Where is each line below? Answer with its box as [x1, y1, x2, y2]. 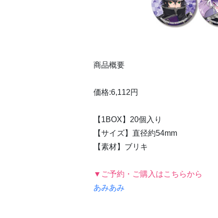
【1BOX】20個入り [93, 115, 162, 124]
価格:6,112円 [93, 88, 138, 96]
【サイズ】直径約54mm [93, 128, 177, 137]
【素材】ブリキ [93, 142, 148, 151]
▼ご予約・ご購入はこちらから [93, 169, 202, 178]
